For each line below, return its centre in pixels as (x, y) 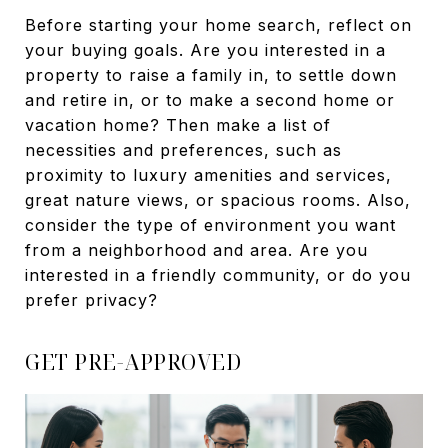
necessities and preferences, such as (183, 150)
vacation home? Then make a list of (178, 125)
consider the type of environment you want (210, 225)
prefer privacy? (91, 300)
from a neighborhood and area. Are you (196, 250)
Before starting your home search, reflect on (218, 25)
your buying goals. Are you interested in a (205, 50)
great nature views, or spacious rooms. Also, (218, 200)
